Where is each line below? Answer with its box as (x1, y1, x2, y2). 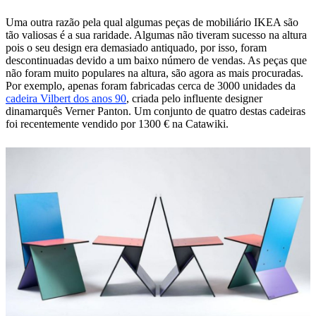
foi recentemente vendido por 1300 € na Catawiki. (6, 118, 229, 130)
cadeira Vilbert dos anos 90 (6, 92, 126, 105)
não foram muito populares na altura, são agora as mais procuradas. (6, 67, 303, 80)
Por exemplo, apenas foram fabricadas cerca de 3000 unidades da (6, 80, 296, 92)
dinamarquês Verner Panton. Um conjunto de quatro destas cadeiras (6, 105, 305, 118)
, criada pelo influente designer (126, 92, 262, 105)
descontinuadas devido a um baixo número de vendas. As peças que (6, 54, 307, 67)
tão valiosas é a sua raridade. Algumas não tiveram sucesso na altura (6, 29, 307, 42)
